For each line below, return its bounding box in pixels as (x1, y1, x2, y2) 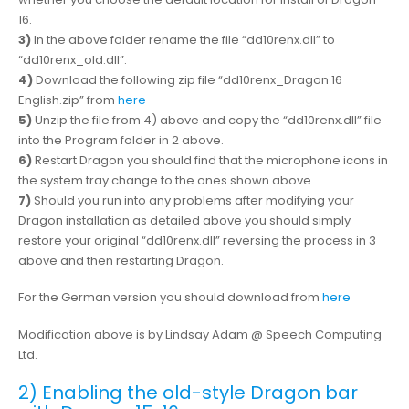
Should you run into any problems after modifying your (31, 191, 354, 209)
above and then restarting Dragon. (18, 251, 224, 269)
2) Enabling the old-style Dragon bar (18, 379, 358, 405)
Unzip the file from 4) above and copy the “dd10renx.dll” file (32, 110, 382, 129)
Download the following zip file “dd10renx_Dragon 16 (33, 70, 342, 89)
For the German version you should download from (18, 288, 322, 307)
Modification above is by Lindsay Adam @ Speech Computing (18, 325, 382, 343)
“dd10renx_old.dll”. (18, 50, 127, 68)
